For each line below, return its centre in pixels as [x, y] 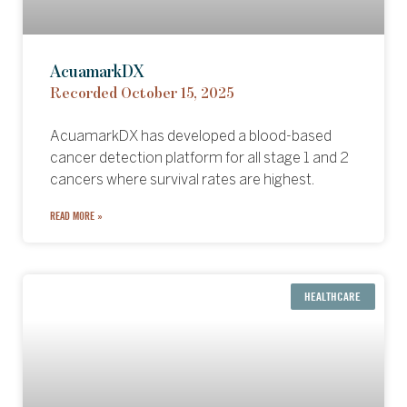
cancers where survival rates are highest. [182, 180]
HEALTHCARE [333, 296]
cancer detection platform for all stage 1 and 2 [199, 159]
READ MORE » [76, 216]
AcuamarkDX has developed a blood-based [191, 137]
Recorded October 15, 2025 [142, 94]
